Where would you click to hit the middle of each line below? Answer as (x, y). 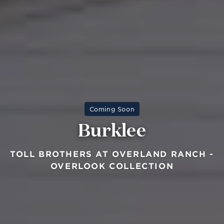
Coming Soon (112, 109)
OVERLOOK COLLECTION (112, 165)
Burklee (112, 128)
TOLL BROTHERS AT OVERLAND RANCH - (112, 153)
